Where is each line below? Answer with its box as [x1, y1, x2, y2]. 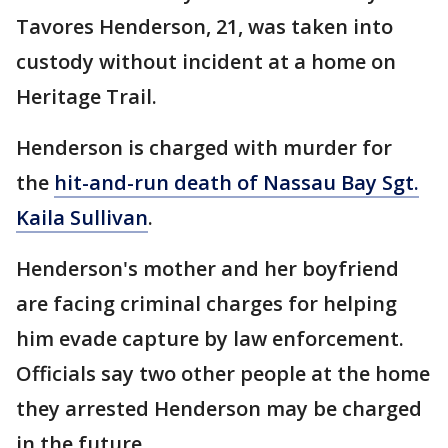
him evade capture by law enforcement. [16, 325, 404, 353]
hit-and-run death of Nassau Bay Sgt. [54, 169, 419, 197]
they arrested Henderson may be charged [16, 395, 422, 423]
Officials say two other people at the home [16, 360, 430, 388]
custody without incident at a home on [16, 48, 396, 76]
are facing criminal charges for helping [16, 290, 397, 318]
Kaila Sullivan [16, 204, 148, 232]
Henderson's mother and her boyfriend [16, 255, 399, 283]
